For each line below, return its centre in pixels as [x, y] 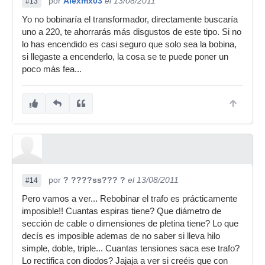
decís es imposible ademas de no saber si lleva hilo [121, 236]
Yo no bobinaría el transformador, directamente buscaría [130, 20]
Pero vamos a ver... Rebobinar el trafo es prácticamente [130, 199]
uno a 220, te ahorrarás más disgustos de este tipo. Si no [132, 32]
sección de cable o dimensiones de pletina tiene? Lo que [130, 224]
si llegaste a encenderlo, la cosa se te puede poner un [125, 57]
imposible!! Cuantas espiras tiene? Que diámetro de [122, 211]
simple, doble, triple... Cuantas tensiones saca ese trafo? [131, 248]
